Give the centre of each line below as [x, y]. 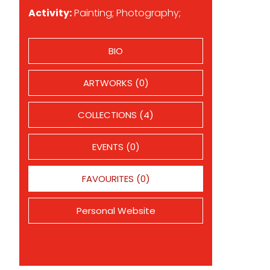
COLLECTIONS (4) [116, 115]
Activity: [50, 13]
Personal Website [116, 211]
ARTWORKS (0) [116, 83]
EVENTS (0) [116, 147]
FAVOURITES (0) [116, 179]
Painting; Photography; [126, 13]
